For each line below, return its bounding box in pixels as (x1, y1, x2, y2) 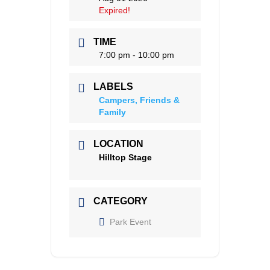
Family (99, 107, 126, 118)
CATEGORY (93, 195, 148, 206)
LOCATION (93, 139, 143, 149)
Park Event (110, 216, 151, 227)
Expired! (99, 5, 130, 15)
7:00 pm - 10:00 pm (99, 50, 174, 60)
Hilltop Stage (99, 152, 152, 162)
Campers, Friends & (99, 95, 180, 105)
